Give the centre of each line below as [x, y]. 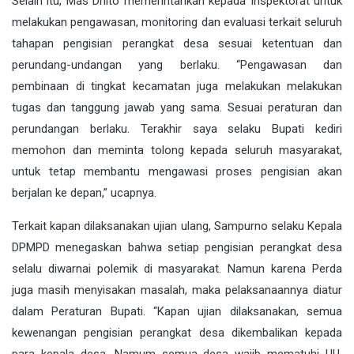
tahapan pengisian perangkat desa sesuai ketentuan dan [177, 44]
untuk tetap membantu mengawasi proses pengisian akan [177, 172]
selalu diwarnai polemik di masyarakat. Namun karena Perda [177, 269]
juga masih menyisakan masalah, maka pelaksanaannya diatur [177, 290]
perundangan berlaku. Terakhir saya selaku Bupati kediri [177, 129]
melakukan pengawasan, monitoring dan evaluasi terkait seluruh [177, 23]
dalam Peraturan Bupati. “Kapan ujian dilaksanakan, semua [177, 312]
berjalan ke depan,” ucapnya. [84, 193]
